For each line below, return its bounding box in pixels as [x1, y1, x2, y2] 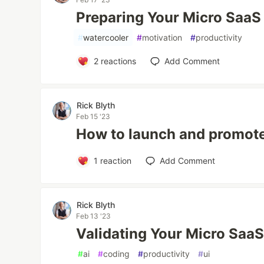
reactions [98, 56, 136, 66]
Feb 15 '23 [76, 112, 111, 121]
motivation [142, 32, 183, 42]
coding [103, 249, 130, 259]
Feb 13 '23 [76, 212, 111, 220]
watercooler [83, 32, 129, 42]
